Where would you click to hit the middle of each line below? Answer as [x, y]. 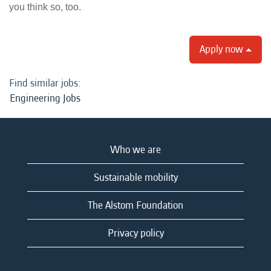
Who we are [135, 150]
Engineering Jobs [45, 98]
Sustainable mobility [135, 178]
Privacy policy [135, 233]
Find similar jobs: [45, 83]
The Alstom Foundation [135, 205]
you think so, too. [46, 7]
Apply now [223, 49]
